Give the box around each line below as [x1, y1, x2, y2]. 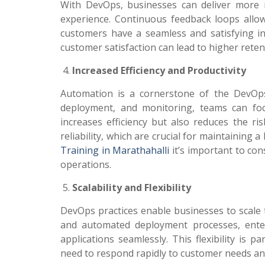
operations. [60, 158, 111, 171]
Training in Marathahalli [60, 144, 170, 157]
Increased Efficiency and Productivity [72, 64, 246, 77]
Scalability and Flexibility [72, 181, 191, 194]
